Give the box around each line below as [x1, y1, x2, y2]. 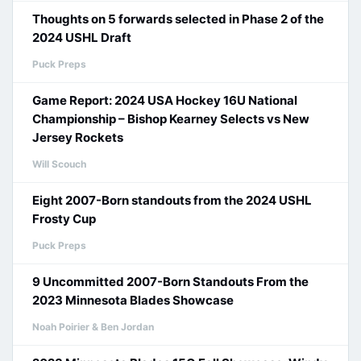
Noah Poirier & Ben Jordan [32, 321, 154, 333]
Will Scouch [32, 158, 86, 170]
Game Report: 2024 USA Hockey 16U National [32, 93, 297, 108]
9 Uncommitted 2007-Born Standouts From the [32, 274, 309, 289]
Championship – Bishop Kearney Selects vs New [32, 111, 309, 127]
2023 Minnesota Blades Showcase [32, 293, 234, 308]
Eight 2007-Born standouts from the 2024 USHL [32, 193, 312, 208]
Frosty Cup [32, 211, 96, 226]
